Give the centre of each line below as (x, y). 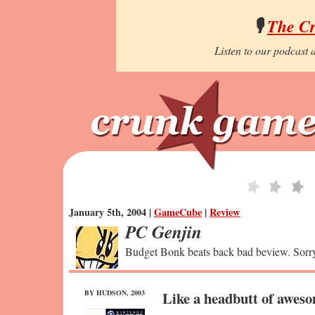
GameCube (178, 212)
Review (225, 212)
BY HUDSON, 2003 (115, 292)
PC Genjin (163, 232)
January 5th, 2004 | (111, 212)
